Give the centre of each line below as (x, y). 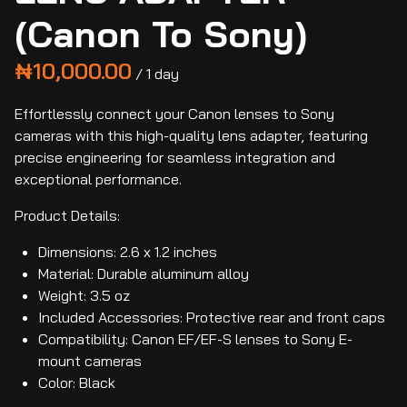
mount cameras (90, 361)
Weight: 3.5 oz (84, 296)
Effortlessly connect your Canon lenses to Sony (174, 114)
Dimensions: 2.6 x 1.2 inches (128, 252)
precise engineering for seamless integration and (175, 158)
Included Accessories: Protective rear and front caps (212, 318)
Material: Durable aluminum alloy (144, 274)
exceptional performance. (98, 179)
